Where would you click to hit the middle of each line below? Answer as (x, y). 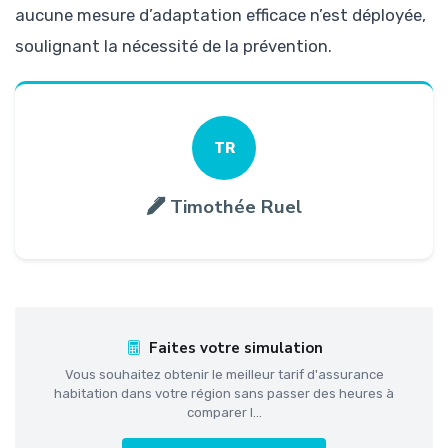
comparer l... (224, 412)
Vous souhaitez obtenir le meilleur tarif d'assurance (224, 374)
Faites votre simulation (235, 347)
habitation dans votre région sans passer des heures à (224, 393)
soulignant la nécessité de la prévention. (173, 45)
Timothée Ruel (235, 206)
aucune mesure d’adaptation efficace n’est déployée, (220, 14)
